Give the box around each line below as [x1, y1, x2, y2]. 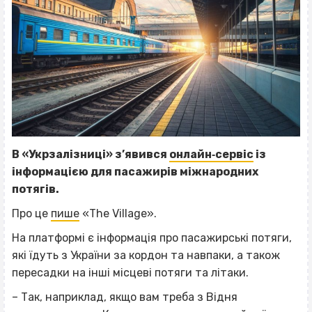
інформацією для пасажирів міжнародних [12, 164, 258, 178]
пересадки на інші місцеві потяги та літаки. [12, 265, 249, 279]
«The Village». [79, 206, 157, 220]
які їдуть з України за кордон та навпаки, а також [12, 248, 280, 262]
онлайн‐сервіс [169, 147, 253, 161]
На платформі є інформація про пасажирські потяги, [12, 231, 292, 244]
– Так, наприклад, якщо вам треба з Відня [12, 290, 237, 304]
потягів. [12, 182, 59, 196]
